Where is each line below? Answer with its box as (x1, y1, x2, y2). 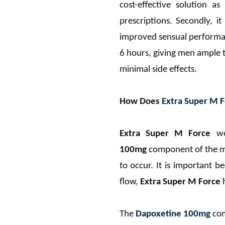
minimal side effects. (119, 64, 197, 74)
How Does (119, 96, 162, 106)
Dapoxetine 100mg (135, 209, 211, 219)
